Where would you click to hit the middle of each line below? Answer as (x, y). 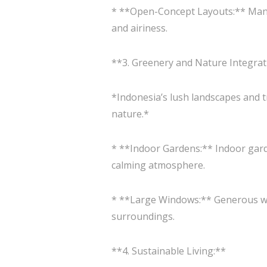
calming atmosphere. (158, 165)
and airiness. (139, 28)
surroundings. (143, 216)
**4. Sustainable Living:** (169, 251)
